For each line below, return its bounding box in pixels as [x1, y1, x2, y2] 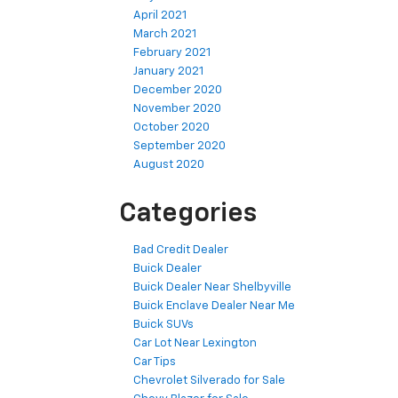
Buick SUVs [133, 318, 194, 330]
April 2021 [133, 9, 187, 21]
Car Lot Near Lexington [133, 337, 257, 349]
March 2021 [133, 28, 196, 40]
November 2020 [133, 102, 221, 115]
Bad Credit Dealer [133, 243, 228, 256]
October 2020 [133, 121, 210, 133]
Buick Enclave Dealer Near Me [133, 299, 295, 312]
